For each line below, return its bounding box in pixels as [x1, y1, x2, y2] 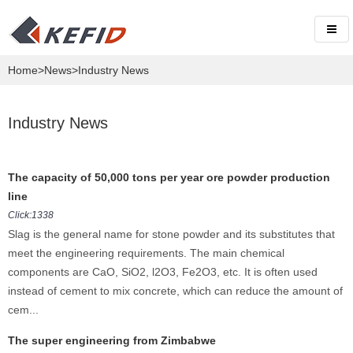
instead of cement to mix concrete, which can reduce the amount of [8, 284, 343, 297]
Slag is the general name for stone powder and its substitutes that [8, 228, 335, 240]
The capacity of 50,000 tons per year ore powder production [8, 171, 330, 184]
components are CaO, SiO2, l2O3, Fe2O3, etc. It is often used [8, 266, 318, 278]
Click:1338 [8, 210, 54, 221]
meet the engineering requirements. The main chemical [8, 247, 284, 259]
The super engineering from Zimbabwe [8, 334, 216, 347]
